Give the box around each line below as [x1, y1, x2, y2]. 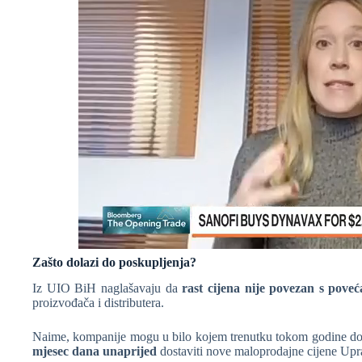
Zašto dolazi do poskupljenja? [32, 255, 196, 269]
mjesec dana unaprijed [32, 344, 157, 359]
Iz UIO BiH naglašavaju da [32, 281, 183, 296]
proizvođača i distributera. [32, 296, 164, 310]
